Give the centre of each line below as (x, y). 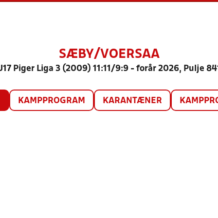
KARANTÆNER (132, 101)
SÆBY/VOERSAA (109, 54)
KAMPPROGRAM (51, 101)
